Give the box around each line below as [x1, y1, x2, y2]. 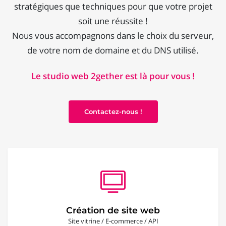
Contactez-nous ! [84, 107, 142, 116]
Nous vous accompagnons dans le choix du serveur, [12, 30, 214, 42]
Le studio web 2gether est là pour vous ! [31, 70, 195, 82]
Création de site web [66, 204, 160, 215]
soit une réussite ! [78, 15, 148, 27]
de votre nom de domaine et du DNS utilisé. [27, 44, 199, 56]
